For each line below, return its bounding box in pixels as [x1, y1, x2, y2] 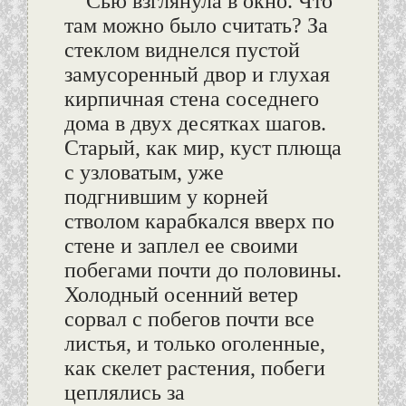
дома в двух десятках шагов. [63, 111, 326, 136]
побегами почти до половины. [63, 258, 342, 283]
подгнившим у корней [63, 185, 268, 209]
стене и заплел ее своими [63, 234, 298, 258]
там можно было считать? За [63, 14, 328, 38]
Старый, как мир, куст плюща [63, 136, 342, 160]
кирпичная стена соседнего [63, 87, 319, 111]
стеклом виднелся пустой [63, 38, 300, 63]
